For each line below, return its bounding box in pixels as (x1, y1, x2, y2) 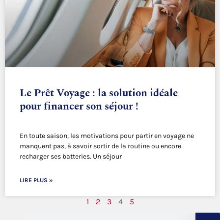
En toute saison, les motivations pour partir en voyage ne (20, 132, 194, 140)
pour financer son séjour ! (20, 99, 138, 115)
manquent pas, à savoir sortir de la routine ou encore (20, 142, 181, 151)
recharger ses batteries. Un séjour (20, 152, 122, 161)
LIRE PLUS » (20, 177, 53, 184)
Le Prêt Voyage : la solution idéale (20, 85, 178, 102)
